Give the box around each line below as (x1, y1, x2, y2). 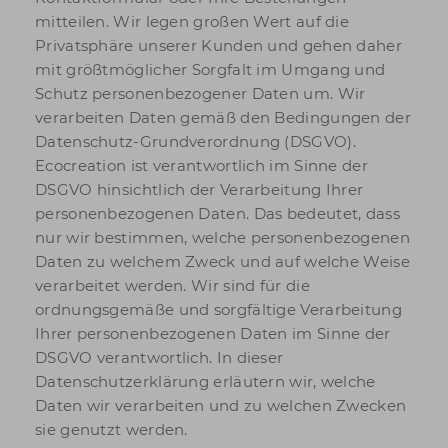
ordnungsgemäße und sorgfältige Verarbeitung (35, 300, 402, 319)
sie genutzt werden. (35, 420, 188, 439)
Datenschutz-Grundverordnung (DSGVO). (35, 132, 356, 151)
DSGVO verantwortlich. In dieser (35, 348, 284, 367)
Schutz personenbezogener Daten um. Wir (35, 84, 366, 103)
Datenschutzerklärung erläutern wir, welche (35, 372, 376, 391)
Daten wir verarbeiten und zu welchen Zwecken (35, 396, 407, 415)
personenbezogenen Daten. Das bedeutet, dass (35, 204, 400, 223)
